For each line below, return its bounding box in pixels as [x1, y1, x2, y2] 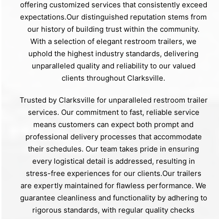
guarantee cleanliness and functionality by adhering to [20, 193, 207, 203]
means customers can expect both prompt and [33, 120, 194, 130]
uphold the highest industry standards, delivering [28, 49, 198, 59]
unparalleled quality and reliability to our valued [31, 61, 196, 71]
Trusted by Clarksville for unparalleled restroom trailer [19, 95, 208, 105]
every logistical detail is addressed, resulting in [32, 156, 195, 166]
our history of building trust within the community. [27, 24, 199, 34]
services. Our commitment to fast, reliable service [27, 108, 199, 117]
